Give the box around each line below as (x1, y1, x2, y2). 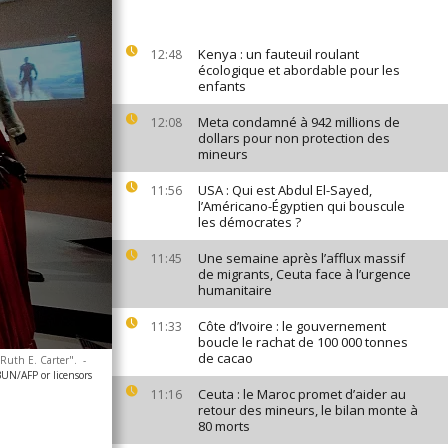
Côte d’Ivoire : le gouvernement (198, 317, 386, 335)
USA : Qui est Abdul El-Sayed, (198, 181, 372, 199)
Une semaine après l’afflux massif (198, 249, 405, 267)
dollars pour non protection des (198, 129, 390, 147)
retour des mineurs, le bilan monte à (198, 401, 418, 419)
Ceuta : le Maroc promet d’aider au (198, 385, 406, 403)
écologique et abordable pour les (198, 61, 400, 79)
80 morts (198, 417, 250, 435)
